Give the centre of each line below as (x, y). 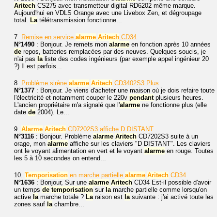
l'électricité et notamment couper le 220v (72, 98)
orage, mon (31, 144)
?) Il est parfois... (38, 66)
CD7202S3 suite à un (167, 136)
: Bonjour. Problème (63, 136)
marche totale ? (62, 197)
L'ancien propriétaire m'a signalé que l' (67, 105)
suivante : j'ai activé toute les (172, 197)
